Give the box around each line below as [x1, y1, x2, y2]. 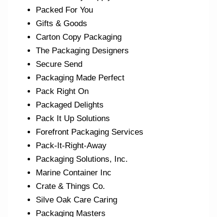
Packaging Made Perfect [36, 73, 125, 83]
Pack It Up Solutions [36, 114, 110, 124]
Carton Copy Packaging [36, 32, 122, 42]
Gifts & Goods [36, 19, 88, 29]
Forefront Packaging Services [36, 127, 144, 137]
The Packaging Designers [36, 46, 129, 56]
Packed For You [36, 5, 93, 15]
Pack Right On [36, 87, 89, 96]
